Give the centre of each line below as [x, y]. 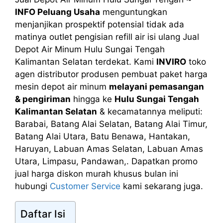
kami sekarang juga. [162, 186]
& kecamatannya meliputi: [150, 111]
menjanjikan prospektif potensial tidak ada [100, 24]
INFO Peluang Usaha [57, 12]
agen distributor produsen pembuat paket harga [111, 74]
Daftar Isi [43, 214]
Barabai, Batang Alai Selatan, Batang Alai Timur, [111, 124]
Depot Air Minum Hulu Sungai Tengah [90, 49]
